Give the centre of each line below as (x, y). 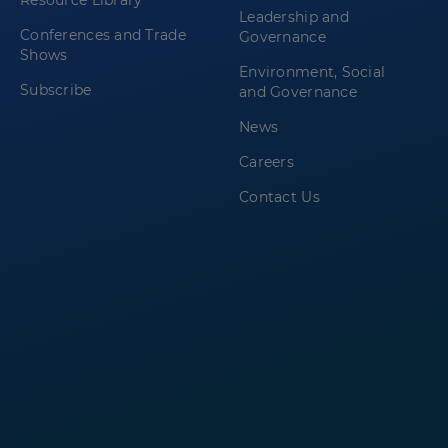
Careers (266, 162)
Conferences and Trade (103, 35)
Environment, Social (312, 72)
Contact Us (279, 197)
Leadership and (294, 17)
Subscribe (56, 90)
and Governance (298, 92)
